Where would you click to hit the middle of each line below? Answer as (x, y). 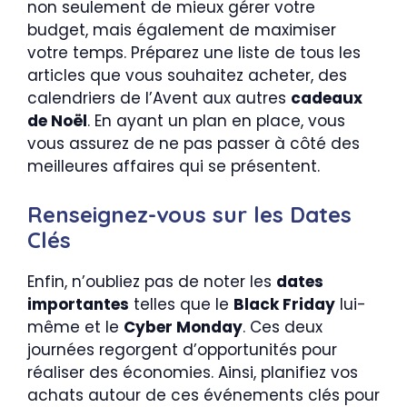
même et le (75, 327)
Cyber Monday (183, 327)
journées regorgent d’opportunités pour (182, 349)
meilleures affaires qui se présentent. (174, 167)
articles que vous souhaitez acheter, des (187, 76)
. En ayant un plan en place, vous (216, 121)
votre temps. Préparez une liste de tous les (194, 53)
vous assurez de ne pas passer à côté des (194, 144)
